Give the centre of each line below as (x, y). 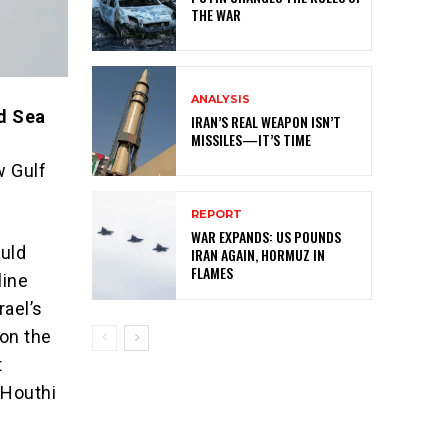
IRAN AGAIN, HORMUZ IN (258, 254)
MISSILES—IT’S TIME (251, 139)
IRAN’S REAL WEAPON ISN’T (266, 121)
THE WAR (216, 15)
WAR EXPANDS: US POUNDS (266, 236)
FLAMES (212, 272)
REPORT (216, 213)
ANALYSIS (220, 98)
